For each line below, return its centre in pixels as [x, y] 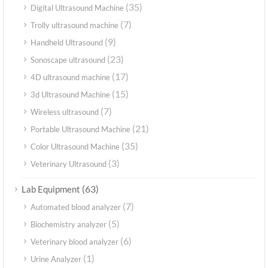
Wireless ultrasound [65, 112]
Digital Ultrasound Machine [77, 8]
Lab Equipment [51, 189]
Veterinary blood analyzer [74, 242]
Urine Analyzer [56, 259]
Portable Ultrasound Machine [80, 130]
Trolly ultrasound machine [74, 25]
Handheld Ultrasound [67, 43]
